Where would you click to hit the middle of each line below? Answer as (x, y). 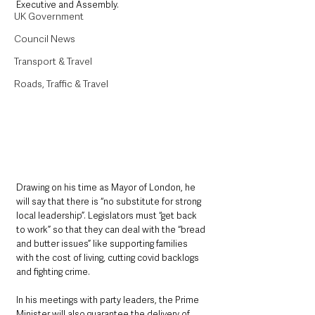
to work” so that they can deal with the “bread (112, 230)
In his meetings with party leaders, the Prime (109, 300)
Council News (45, 39)
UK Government (49, 16)
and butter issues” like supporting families (103, 244)
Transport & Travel (53, 61)
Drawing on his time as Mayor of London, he (107, 188)
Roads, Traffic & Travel (61, 84)
